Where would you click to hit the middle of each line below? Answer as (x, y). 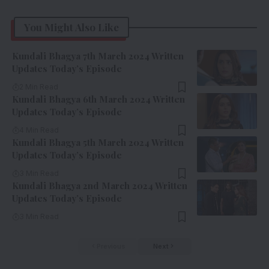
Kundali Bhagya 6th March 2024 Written (98, 99)
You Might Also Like (71, 27)
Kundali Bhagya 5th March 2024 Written (98, 143)
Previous (111, 246)
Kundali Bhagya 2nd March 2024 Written (100, 186)
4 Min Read (39, 130)
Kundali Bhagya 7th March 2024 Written (98, 56)
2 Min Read (39, 87)
